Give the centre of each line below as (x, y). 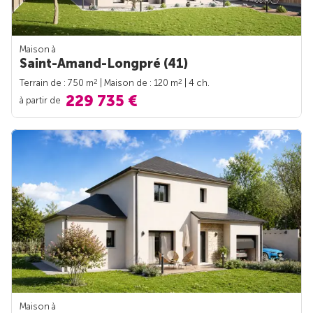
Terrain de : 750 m (57, 83)
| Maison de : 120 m (138, 83)
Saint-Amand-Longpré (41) (104, 64)
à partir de (41, 101)
